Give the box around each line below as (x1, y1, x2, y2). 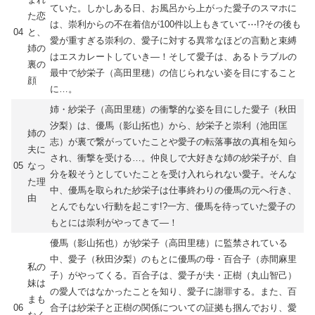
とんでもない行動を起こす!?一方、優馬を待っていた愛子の (50, 200, 295, 212)
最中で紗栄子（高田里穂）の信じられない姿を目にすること (50, 67, 297, 78)
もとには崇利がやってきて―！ (50, 217, 178, 228)
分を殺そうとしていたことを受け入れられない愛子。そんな (50, 168, 297, 179)
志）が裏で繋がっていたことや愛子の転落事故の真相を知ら (50, 136, 297, 147)
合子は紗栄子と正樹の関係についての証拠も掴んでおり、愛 (50, 302, 297, 313)
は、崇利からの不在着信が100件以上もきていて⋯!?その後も (50, 18, 301, 30)
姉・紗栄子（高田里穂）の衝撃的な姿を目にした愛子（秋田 (50, 103, 297, 115)
